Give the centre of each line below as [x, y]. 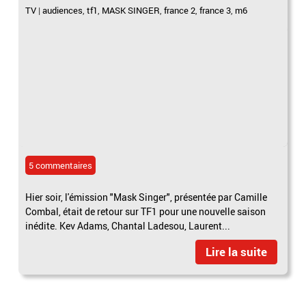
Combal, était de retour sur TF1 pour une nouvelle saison [146, 212]
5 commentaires [61, 166]
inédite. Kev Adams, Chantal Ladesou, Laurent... [128, 226]
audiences [63, 11]
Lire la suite [236, 252]
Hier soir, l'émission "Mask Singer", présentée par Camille [147, 197]
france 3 [215, 11]
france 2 [180, 11]
